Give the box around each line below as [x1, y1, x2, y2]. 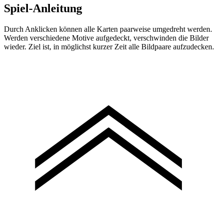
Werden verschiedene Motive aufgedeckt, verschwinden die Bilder [4, 34, 209, 43]
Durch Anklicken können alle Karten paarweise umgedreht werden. [4, 25, 212, 34]
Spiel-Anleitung [4, 2, 82, 15]
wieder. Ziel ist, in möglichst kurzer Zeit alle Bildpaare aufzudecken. [4, 43, 214, 51]
